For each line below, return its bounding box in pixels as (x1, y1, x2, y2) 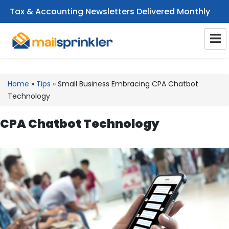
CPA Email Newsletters (11, 50, 148, 67)
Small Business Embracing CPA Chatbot (58, 79, 198, 89)
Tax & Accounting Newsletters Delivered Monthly (10, 6, 211, 17)
